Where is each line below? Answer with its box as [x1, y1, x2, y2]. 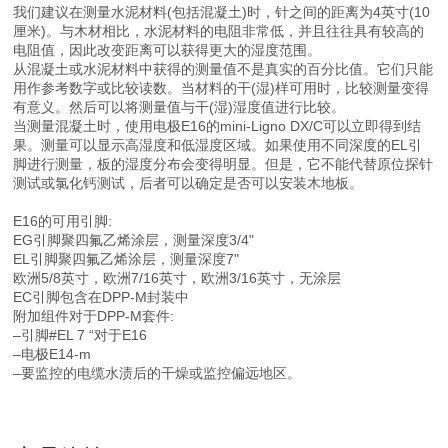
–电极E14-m [13, 346, 92, 362]
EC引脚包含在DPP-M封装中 [13, 289, 190, 305]
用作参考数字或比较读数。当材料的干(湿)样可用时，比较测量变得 [13, 80, 430, 96]
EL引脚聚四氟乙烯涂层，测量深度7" [13, 251, 240, 267]
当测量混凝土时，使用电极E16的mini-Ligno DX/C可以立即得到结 [13, 118, 422, 134]
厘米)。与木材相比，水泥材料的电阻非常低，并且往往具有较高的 [13, 23, 425, 39]
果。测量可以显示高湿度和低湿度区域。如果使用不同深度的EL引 [13, 137, 423, 153]
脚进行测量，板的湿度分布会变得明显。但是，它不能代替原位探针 [13, 156, 434, 172]
